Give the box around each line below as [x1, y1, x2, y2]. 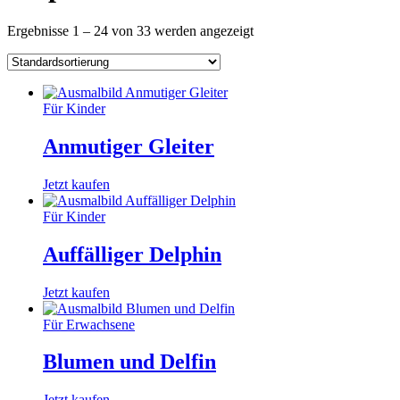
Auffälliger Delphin [43, 242, 221, 266]
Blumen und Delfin [43, 350, 216, 374]
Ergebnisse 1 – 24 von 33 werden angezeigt [7, 22, 254, 38]
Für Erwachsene [43, 316, 135, 332]
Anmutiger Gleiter [43, 134, 214, 158]
